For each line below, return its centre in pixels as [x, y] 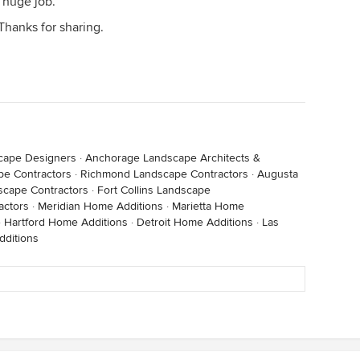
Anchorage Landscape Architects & [173, 158]
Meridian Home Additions [100, 206]
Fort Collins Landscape [154, 190]
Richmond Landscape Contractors [164, 174]
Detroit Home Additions [195, 222]
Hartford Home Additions [66, 222]
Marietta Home [208, 206]
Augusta [278, 174]
